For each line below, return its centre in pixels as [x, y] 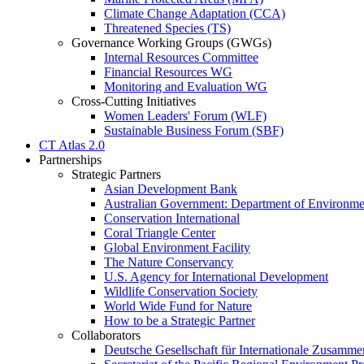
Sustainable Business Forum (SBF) [194, 130]
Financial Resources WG [168, 72]
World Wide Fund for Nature [178, 306]
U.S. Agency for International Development [216, 277]
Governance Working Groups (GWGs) [171, 43]
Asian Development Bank [171, 189]
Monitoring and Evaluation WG [186, 87]
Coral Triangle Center [160, 233]
